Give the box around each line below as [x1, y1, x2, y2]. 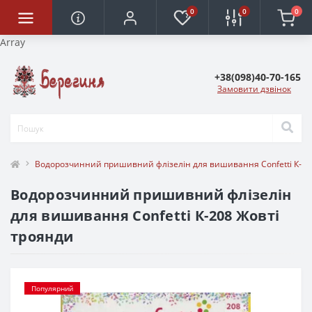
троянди [10, 227, 74, 247]
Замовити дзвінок [217, 82, 291, 95]
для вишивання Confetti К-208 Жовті [10, 206, 280, 226]
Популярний [31, 283, 73, 294]
